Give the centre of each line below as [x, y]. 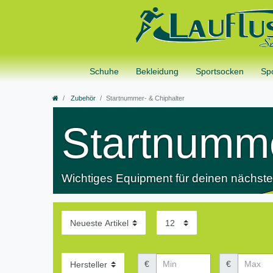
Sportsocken [220, 72]
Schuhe [104, 72]
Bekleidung [157, 72]
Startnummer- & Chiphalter [145, 98]
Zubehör [82, 98]
